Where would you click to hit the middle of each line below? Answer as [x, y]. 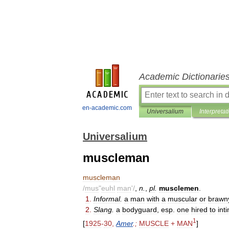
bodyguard [140, 210]
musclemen [179, 188]
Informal [107, 199]
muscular [182, 199]
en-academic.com [107, 108]
